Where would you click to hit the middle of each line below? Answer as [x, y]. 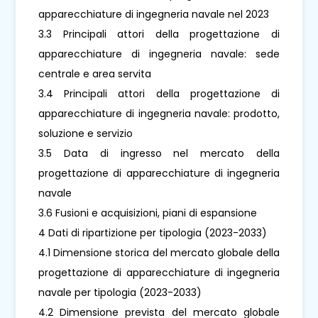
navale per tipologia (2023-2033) [120, 292]
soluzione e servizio [86, 133]
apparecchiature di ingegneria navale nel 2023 [154, 14]
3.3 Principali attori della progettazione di [159, 34]
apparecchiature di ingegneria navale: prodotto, [159, 113]
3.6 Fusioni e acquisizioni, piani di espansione [148, 213]
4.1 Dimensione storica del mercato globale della [159, 252]
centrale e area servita [95, 73]
